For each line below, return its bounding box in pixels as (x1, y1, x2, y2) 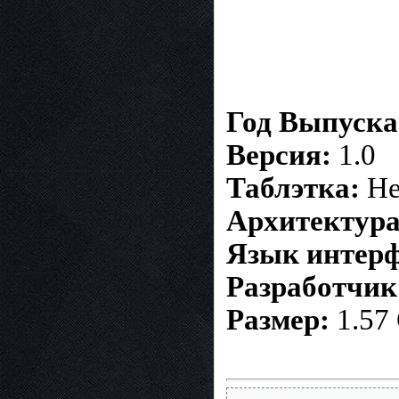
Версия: (226, 138, 338, 171)
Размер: (226, 303, 330, 336)
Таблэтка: (226, 171, 360, 204)
